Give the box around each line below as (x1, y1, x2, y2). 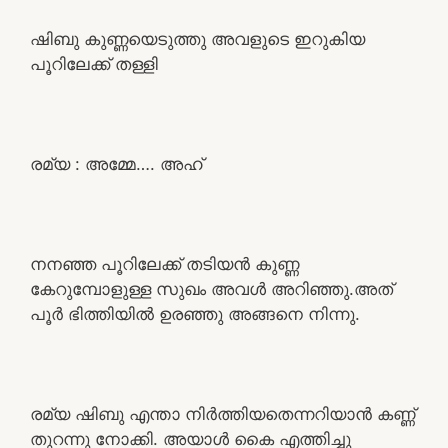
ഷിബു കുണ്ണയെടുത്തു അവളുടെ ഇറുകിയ (30, 28, 365, 49)
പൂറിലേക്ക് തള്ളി (30, 53, 158, 74)
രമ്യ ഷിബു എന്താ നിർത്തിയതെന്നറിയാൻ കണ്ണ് (30, 403, 415, 424)
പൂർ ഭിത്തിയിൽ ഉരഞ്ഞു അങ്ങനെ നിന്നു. (30, 303, 360, 324)
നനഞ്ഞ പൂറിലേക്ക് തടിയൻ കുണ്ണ (30, 253, 299, 274)
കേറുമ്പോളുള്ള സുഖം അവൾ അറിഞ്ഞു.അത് (30, 278, 393, 299)
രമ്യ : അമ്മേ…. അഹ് (30, 153, 203, 174)
